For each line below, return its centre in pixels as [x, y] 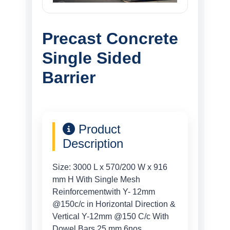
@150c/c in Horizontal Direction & [114, 204]
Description [93, 143]
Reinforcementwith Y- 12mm [104, 192]
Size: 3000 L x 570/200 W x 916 [110, 167]
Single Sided [92, 58]
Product [98, 129]
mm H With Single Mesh [96, 179]
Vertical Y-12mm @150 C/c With [111, 216]
